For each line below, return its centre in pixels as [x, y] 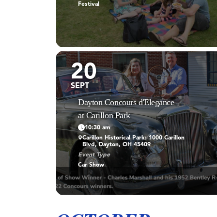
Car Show [91, 165]
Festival [89, 4]
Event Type [94, 155]
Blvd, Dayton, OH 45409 [117, 145]
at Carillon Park [104, 115]
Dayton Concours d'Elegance [126, 102]
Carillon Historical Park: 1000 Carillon [134, 138]
